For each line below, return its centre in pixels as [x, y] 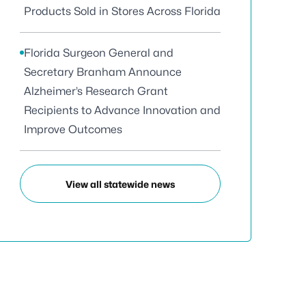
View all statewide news [120, 184]
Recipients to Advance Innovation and [122, 110]
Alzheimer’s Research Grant [96, 91]
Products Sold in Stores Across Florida [122, 11]
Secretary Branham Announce [103, 72]
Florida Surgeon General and [99, 53]
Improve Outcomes [73, 129]
